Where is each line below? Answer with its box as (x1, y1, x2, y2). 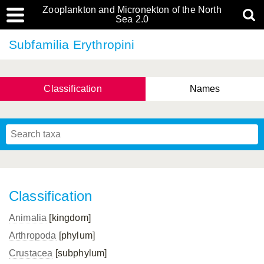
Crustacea (9, 248, 53, 258)
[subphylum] (52, 248, 107, 258)
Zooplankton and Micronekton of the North (42, 5, 222, 15)
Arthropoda (9, 230, 57, 240)
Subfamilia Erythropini (9, 38, 135, 51)
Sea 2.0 (115, 14, 149, 24)
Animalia (9, 213, 47, 223)
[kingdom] (47, 213, 91, 223)
